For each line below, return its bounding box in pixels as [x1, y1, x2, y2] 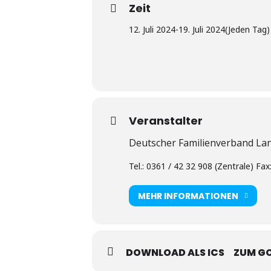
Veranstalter [129, 113, 203, 128]
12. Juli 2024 [129, 24, 175, 35]
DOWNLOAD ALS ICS [126, 246, 224, 260]
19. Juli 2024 [178, 24, 225, 35]
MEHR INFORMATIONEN [138, 189, 238, 202]
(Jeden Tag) [225, 24, 270, 35]
